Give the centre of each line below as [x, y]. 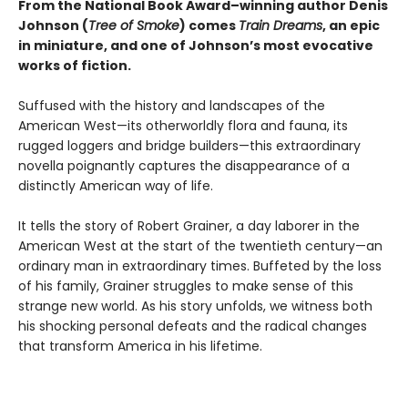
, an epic [351, 26]
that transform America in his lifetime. [140, 347]
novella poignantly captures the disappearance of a [184, 166]
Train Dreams [280, 26]
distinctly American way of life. [116, 186]
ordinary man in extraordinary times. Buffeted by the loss [200, 266]
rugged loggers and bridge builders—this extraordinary [189, 146]
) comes [209, 26]
